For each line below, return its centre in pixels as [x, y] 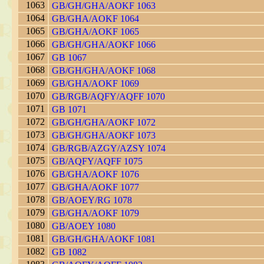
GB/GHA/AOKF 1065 [95, 32]
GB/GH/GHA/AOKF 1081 [104, 239]
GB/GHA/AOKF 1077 [95, 187]
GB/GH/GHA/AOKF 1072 [104, 123]
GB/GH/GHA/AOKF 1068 [104, 71]
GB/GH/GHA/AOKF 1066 [104, 45]
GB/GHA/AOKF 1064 [95, 19]
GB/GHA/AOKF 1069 [95, 84]
